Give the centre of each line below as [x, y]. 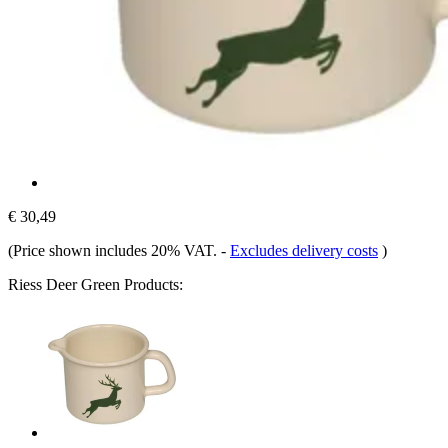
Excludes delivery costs [304, 250]
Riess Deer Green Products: [95, 284]
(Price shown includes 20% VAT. [114, 250]
